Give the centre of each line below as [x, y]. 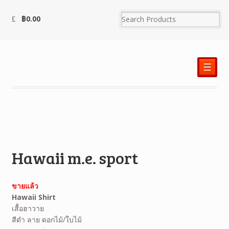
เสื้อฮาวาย [28, 209]
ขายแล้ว [25, 186]
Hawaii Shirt [33, 197]
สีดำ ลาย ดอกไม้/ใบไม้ [47, 220]
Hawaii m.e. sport [75, 158]
